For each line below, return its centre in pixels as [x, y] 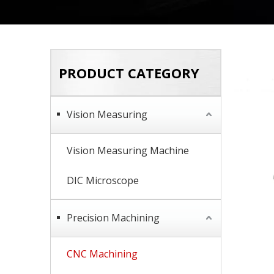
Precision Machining [113, 218]
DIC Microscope [103, 180]
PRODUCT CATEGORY [129, 73]
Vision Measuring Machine [128, 150]
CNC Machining [102, 254]
